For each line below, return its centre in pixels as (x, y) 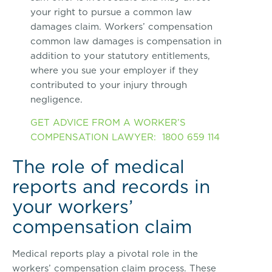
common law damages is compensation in (126, 41)
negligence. (58, 99)
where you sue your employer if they (114, 70)
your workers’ (73, 207)
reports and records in (111, 187)
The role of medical (98, 167)
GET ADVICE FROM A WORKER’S (108, 123)
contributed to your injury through (109, 84)
